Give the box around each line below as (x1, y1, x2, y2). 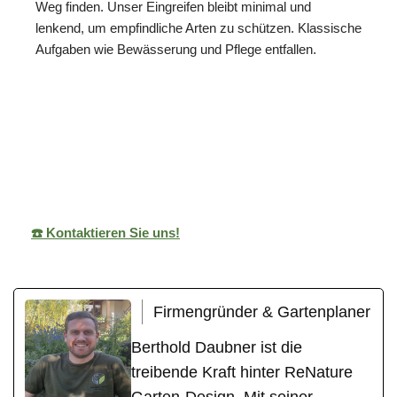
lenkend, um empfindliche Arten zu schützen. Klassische (35, 19, 362, 35)
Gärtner (202, 150, 251, 166)
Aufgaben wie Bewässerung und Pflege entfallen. (35, 41, 316, 57)
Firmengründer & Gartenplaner (153, 302, 370, 321)
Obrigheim (295, 150, 362, 166)
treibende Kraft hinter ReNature (131, 362, 353, 381)
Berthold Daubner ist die (131, 338, 302, 356)
